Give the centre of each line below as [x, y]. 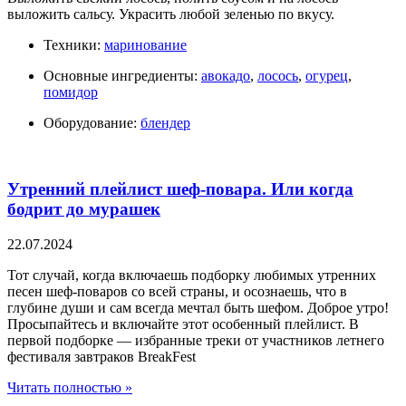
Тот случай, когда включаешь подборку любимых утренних [192, 275]
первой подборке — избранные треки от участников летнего [196, 340]
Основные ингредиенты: [121, 76]
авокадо [226, 76]
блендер [165, 123]
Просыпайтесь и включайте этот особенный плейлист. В [183, 324]
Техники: [72, 45]
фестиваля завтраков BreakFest [101, 356]
